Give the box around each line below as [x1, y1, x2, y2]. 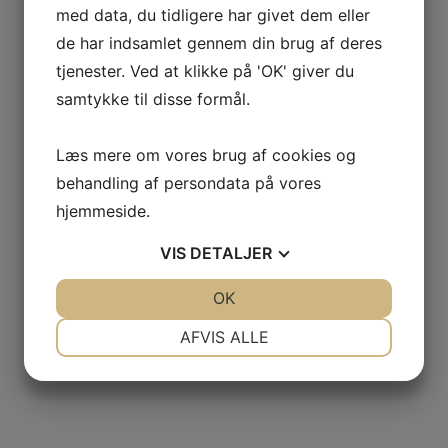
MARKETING [108, 391, 180, 406]
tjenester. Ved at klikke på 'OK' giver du [56, 61, 354, 81]
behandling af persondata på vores [56, 173, 321, 193]
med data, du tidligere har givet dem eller [56, 5, 370, 25]
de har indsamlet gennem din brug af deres [56, 33, 382, 53]
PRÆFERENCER [259, 319, 349, 334]
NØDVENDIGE [104, 319, 184, 334]
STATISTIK [274, 391, 334, 406]
